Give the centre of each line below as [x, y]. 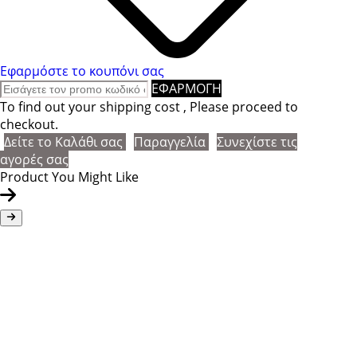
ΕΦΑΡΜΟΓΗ [186, 88]
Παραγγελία [171, 141]
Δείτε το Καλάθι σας [65, 141]
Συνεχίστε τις [257, 141]
